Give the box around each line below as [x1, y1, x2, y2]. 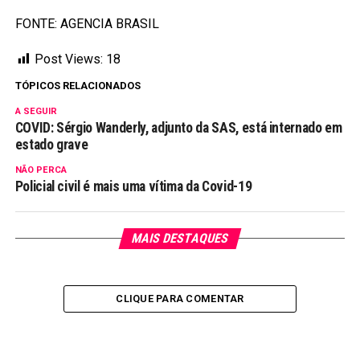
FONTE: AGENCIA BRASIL [14, 16, 159, 32]
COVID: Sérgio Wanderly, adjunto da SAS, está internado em [14, 120, 342, 137]
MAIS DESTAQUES [129, 231, 231, 247]
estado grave [14, 137, 88, 153]
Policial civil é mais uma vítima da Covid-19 [14, 178, 252, 195]
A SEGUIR [14, 106, 57, 117]
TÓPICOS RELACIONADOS [14, 80, 141, 92]
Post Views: [34, 51, 103, 67]
